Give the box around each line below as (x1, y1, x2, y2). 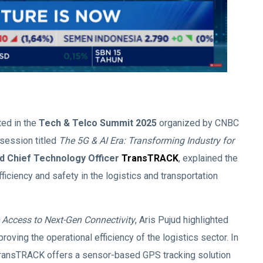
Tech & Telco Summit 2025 (39, 117, 157, 129)
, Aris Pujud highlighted (135, 214, 228, 226)
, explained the (178, 153, 238, 164)
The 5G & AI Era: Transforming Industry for (59, 135, 234, 147)
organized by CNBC (157, 117, 239, 129)
